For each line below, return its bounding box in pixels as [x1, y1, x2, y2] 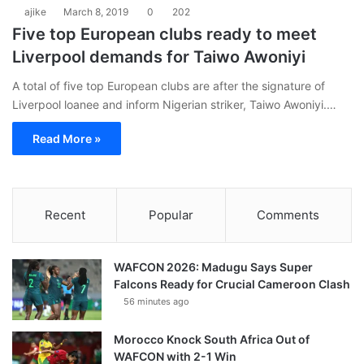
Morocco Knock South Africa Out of [114, 332, 310, 347]
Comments [257, 207, 320, 223]
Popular [148, 207, 193, 223]
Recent [44, 207, 85, 223]
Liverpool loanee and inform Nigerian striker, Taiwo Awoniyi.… [12, 97, 336, 112]
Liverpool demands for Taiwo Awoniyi [12, 47, 305, 67]
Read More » [32, 132, 101, 146]
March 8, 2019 [63, 6, 128, 19]
